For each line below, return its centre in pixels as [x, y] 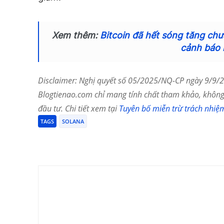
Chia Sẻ [71, 140]
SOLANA [73, 121]
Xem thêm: [76, 35]
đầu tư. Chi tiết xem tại [78, 108]
